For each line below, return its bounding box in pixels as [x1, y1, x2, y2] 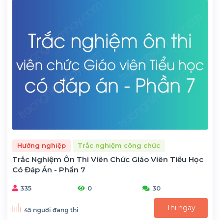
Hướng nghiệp [17, 141, 66, 150]
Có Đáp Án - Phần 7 [12, 165, 85, 174]
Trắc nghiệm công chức [78, 141, 160, 150]
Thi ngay [166, 203, 195, 212]
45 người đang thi [24, 206, 79, 214]
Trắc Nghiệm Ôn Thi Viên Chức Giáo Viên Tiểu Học [12, 154, 203, 164]
